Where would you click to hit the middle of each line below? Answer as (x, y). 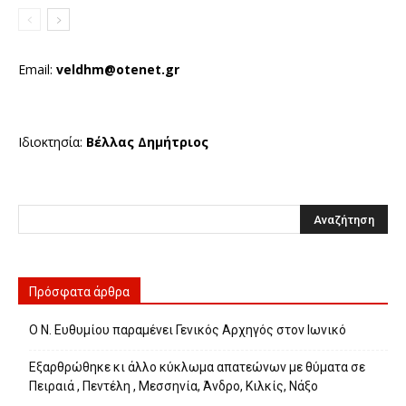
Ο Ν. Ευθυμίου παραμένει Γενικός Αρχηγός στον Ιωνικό (188, 330)
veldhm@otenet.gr (118, 69)
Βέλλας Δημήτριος (147, 142)
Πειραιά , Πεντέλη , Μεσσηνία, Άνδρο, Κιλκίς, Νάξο (174, 386)
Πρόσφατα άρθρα (79, 292)
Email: (37, 69)
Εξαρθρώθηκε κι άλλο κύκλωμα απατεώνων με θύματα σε (197, 367)
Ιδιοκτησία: (52, 142)
